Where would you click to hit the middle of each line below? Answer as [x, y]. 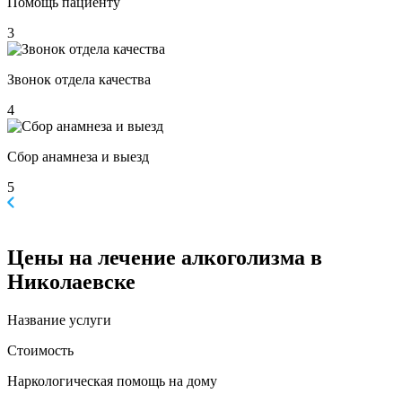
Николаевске [71, 282]
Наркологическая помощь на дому [112, 381]
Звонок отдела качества [79, 80]
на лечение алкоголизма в [193, 258]
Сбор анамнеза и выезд [78, 157]
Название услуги [59, 320]
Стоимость [40, 351]
